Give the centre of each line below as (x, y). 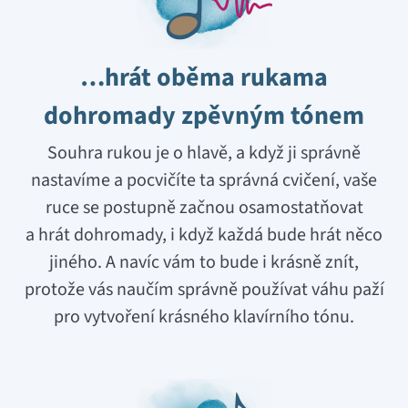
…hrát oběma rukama (204, 78)
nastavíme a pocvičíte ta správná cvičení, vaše (204, 181)
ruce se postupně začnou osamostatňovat (204, 208)
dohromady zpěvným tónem (204, 116)
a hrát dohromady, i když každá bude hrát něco (204, 235)
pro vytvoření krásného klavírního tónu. (204, 317)
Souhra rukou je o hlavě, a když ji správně (204, 153)
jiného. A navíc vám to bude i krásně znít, (204, 263)
